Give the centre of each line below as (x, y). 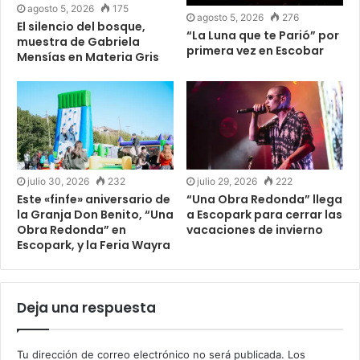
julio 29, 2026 (227, 181)
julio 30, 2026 (58, 181)
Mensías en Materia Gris (88, 57)
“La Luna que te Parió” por (263, 36)
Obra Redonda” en (72, 229)
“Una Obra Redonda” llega (264, 199)
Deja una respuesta (86, 307)
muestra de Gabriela (78, 41)
